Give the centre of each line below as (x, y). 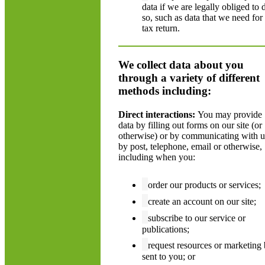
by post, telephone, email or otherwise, (190, 146)
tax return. (161, 28)
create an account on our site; (202, 201)
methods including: (165, 91)
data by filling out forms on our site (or (190, 125)
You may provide (230, 114)
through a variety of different (189, 78)
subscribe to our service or (197, 218)
